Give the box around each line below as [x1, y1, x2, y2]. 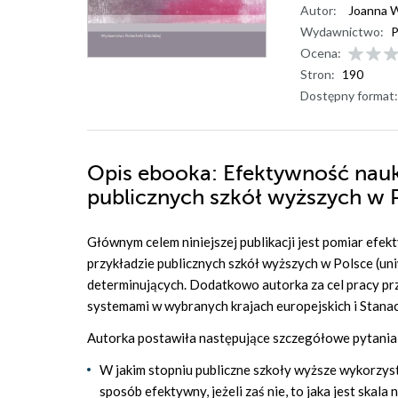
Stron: [300, 67, 335, 82]
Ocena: [300, 45, 341, 60]
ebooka [138, 162, 211, 186]
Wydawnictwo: [300, 24, 384, 39]
